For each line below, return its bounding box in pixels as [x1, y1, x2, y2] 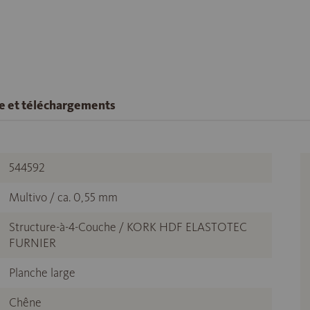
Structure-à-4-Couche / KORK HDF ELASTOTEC [9, 219, 247, 235]
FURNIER [9, 235, 56, 250]
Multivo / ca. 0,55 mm [9, 190, 118, 205]
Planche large [9, 265, 75, 280]
